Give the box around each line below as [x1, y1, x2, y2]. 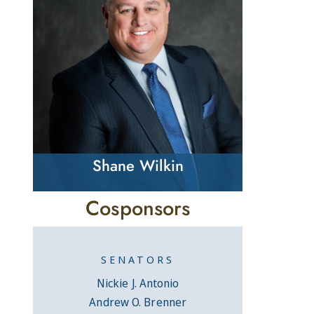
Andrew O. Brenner [89, 294, 187, 310]
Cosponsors [86, 193, 191, 223]
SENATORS [101, 252, 175, 266]
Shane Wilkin [92, 153, 184, 177]
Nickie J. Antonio [96, 275, 179, 291]
